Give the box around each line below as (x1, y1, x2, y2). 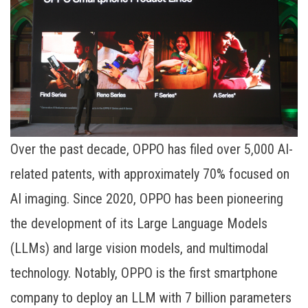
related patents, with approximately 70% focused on (10, 166, 289, 183)
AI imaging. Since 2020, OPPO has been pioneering (10, 190, 283, 208)
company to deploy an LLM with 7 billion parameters (10, 289, 291, 307)
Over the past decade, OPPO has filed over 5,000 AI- (10, 141, 293, 158)
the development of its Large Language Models (10, 215, 267, 232)
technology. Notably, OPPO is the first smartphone (10, 265, 278, 282)
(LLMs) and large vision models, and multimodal (10, 240, 268, 257)
